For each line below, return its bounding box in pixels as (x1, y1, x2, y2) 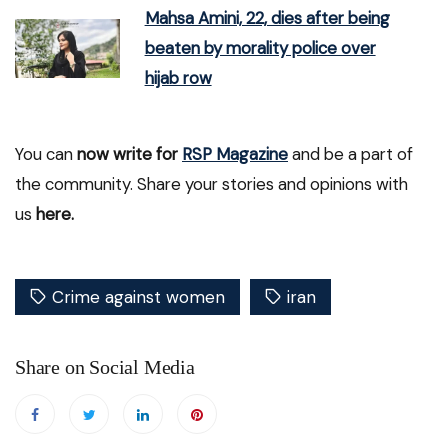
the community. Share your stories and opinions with (15, 172, 408, 195)
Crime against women (52, 285, 225, 308)
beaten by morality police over (144, 37, 376, 60)
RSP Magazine (182, 142, 288, 165)
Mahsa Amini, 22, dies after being (144, 7, 390, 30)
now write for (77, 142, 182, 165)
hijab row (144, 67, 212, 90)
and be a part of (288, 142, 413, 165)
